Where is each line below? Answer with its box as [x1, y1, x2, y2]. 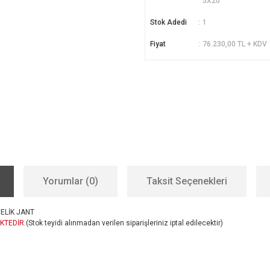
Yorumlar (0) [43, 175, 98, 187]
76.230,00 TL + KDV [202, 40, 267, 48]
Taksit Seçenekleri [146, 175, 227, 187]
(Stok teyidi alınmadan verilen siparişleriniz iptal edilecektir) [26, 219, 223, 227]
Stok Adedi [149, 18, 187, 27]
